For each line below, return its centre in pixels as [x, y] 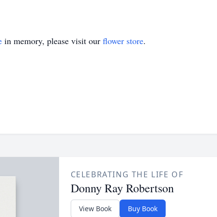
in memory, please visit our [52, 41]
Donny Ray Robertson [122, 188]
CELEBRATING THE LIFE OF [127, 174]
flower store [123, 41]
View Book [95, 209]
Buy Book [142, 209]
